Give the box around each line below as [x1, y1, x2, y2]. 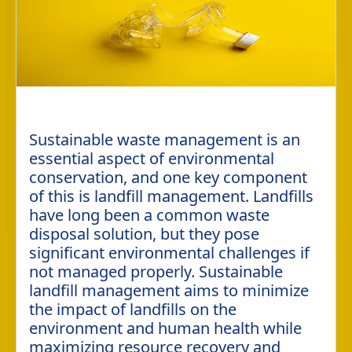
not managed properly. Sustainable [29, 261, 283, 282]
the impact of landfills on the [29, 299, 236, 320]
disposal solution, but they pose [29, 223, 259, 244]
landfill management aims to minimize [29, 280, 309, 301]
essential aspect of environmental [29, 148, 274, 169]
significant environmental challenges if [29, 242, 310, 263]
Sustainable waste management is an [29, 129, 300, 150]
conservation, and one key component [29, 167, 307, 188]
